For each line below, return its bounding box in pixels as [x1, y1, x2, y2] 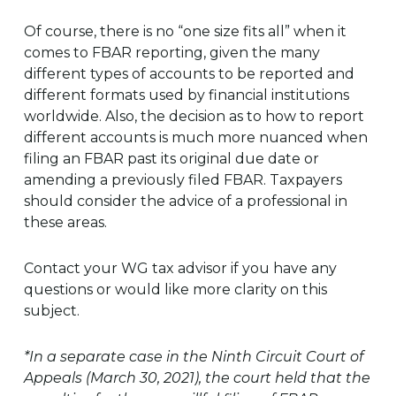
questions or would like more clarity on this [23, 281, 327, 298]
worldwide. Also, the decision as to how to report [23, 108, 364, 125]
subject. [23, 302, 80, 319]
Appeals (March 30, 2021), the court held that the [23, 369, 370, 386]
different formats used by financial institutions [23, 87, 349, 103]
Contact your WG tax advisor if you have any [23, 260, 337, 277]
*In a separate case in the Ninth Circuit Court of [23, 348, 363, 365]
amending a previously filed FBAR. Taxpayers [23, 171, 342, 188]
